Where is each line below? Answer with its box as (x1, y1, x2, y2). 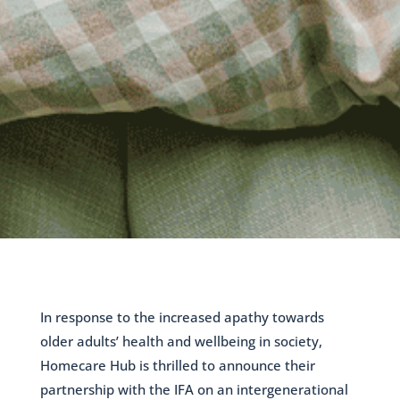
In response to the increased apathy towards (39, 307, 324, 326)
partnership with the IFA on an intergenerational (39, 379, 348, 398)
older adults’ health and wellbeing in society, (39, 331, 322, 350)
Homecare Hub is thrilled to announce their (39, 355, 315, 374)
